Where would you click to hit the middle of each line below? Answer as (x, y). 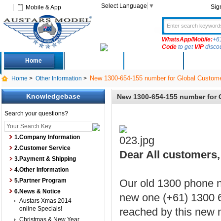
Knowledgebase (53, 96)
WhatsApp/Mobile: (187, 39)
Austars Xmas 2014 (45, 201)
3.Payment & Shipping (45, 159)
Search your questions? (36, 113)
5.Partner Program (40, 181)
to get (185, 47)
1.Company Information (47, 137)
